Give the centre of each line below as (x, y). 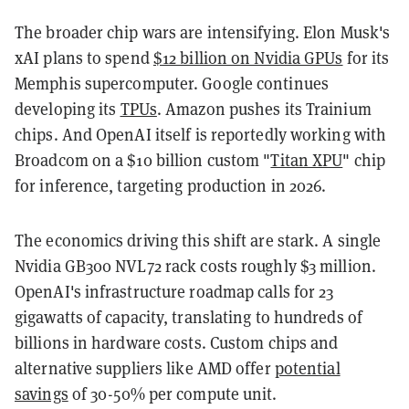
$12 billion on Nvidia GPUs (248, 58)
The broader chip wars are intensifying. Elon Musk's (203, 32)
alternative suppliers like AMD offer (145, 368)
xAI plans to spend (84, 58)
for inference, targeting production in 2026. (171, 185)
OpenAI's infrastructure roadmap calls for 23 (174, 291)
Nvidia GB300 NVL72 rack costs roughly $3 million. (195, 266)
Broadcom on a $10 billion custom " (143, 160)
